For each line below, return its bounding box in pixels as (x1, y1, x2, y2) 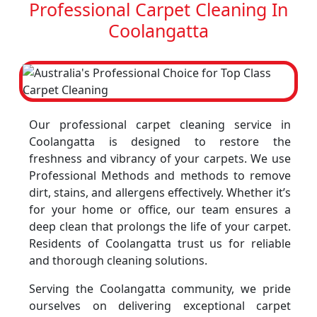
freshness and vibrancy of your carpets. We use (29, 151, 291, 166)
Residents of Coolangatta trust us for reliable (29, 236, 291, 251)
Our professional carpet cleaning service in (29, 117, 291, 132)
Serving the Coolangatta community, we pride (29, 281, 291, 296)
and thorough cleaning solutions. (29, 253, 207, 268)
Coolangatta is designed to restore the (29, 134, 291, 149)
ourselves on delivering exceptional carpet (29, 298, 291, 313)
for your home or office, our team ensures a (29, 202, 291, 217)
